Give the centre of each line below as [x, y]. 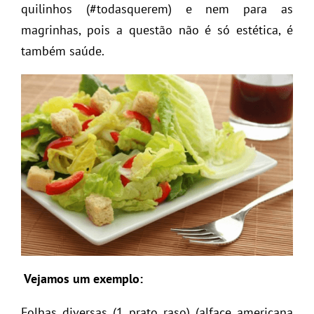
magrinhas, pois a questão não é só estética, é [157, 29]
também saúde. [63, 50]
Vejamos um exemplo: [82, 278]
